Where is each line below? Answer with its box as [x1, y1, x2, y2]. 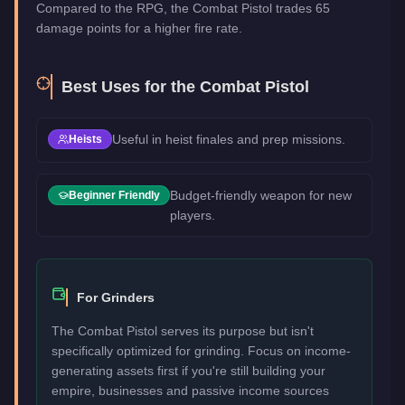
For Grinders [77, 289, 155, 305]
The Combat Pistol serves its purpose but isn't [52, 323, 314, 338]
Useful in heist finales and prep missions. [112, 131, 345, 146]
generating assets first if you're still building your [52, 363, 325, 378]
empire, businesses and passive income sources [52, 382, 329, 398]
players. [170, 207, 215, 222]
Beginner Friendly [69, 188, 160, 202]
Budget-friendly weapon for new [170, 187, 352, 202]
